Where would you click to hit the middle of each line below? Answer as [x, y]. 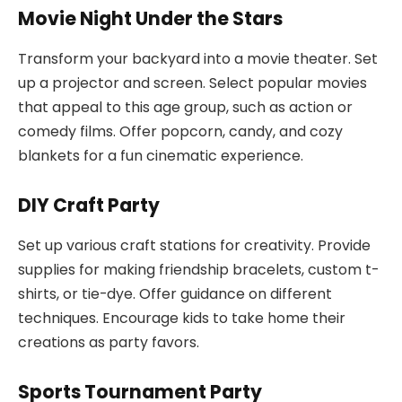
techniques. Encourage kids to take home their [182, 318]
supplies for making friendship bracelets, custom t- [198, 269]
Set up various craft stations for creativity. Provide [194, 245]
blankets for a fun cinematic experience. [161, 155]
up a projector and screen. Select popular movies [192, 83]
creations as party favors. [109, 342]
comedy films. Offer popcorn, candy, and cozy [180, 131]
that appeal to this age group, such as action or [185, 107]
